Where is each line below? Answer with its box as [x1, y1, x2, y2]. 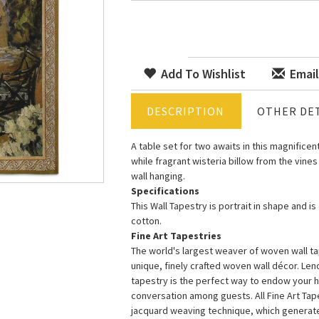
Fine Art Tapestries [131, 229, 221, 242]
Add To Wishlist [158, 66, 246, 82]
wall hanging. [131, 169, 185, 182]
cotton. [131, 214, 162, 227]
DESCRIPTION [147, 104, 224, 118]
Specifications [131, 184, 199, 197]
